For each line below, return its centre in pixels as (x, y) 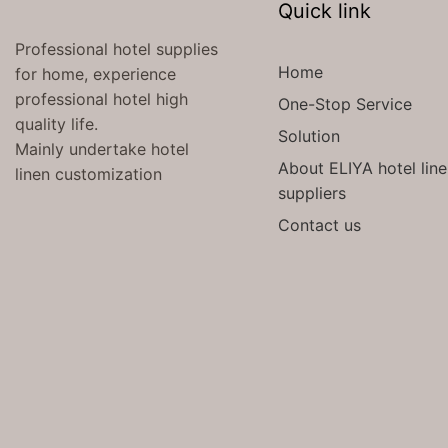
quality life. (56, 123)
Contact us (319, 224)
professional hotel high (101, 98)
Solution (308, 135)
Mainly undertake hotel (102, 148)
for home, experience (95, 73)
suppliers (311, 192)
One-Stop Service (344, 103)
